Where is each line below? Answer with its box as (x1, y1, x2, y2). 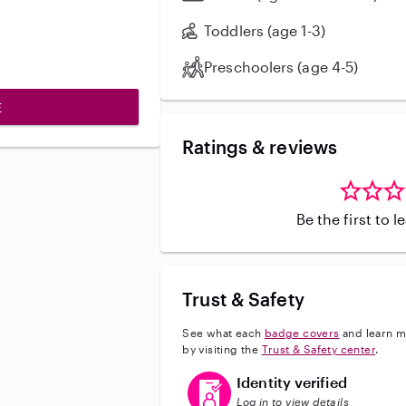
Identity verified (237, 373, 347, 391)
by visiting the (182, 343, 262, 355)
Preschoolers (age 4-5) (204, 58, 359, 75)
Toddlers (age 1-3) (204, 22, 325, 39)
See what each (182, 326, 265, 339)
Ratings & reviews (182, 136, 338, 158)
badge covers (264, 326, 340, 339)
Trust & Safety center (261, 343, 375, 355)
